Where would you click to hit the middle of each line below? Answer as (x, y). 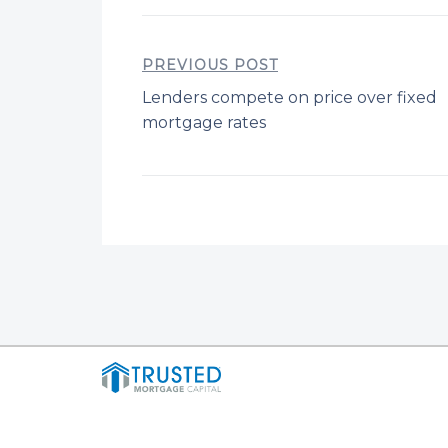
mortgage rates (204, 122)
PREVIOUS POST (210, 65)
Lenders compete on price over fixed (289, 97)
